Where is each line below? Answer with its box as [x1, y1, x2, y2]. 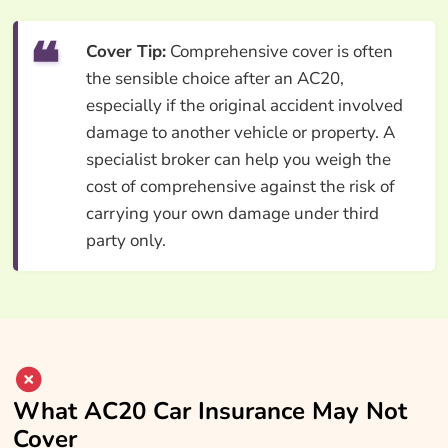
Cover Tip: [85, 39, 166, 63]
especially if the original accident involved [85, 93, 403, 117]
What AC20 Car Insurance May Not [12, 394, 407, 427]
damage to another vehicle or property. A [85, 120, 395, 144]
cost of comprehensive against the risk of [85, 174, 395, 198]
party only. [85, 228, 166, 252]
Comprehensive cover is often [165, 39, 393, 63]
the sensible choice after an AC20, [85, 66, 344, 90]
